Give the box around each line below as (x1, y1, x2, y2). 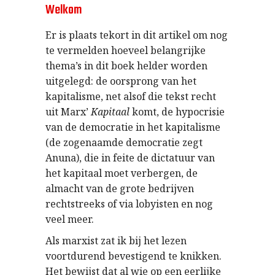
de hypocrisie (161, 104, 225, 118)
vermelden (57, 43, 109, 57)
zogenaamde (63, 135, 123, 149)
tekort (99, 28, 129, 42)
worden (171, 58, 207, 72)
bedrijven (148, 181, 194, 195)
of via (105, 196, 136, 211)
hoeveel (111, 43, 148, 57)
